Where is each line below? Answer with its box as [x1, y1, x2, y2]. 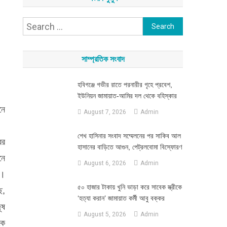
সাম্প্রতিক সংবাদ [81, 55, 125, 63]
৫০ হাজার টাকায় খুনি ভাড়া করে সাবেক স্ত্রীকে [77, 183, 182, 191]
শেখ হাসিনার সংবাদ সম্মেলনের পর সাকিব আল [77, 132, 181, 140]
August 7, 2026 [83, 108, 126, 116]
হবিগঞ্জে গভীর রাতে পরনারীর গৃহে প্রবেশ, [77, 81, 172, 89]
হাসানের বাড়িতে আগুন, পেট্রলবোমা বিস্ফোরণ [77, 143, 182, 151]
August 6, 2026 [83, 160, 126, 167]
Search [142, 20, 172, 30]
